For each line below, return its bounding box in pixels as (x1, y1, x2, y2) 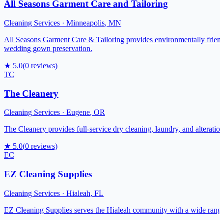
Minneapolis (66, 18, 105, 27)
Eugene (66, 108, 90, 117)
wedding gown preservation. (4, 44, 92, 53)
